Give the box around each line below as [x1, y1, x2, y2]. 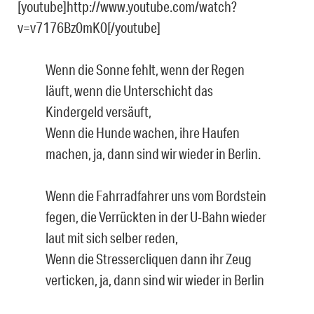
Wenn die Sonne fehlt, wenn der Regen [46, 60, 245, 78]
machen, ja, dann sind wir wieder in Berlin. [46, 144, 261, 162]
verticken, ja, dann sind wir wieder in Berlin [46, 271, 264, 288]
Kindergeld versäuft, [46, 102, 151, 120]
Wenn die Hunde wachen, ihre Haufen [46, 123, 240, 141]
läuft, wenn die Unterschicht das [46, 81, 213, 99]
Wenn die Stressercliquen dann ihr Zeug [46, 250, 252, 267]
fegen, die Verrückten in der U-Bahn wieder [46, 207, 266, 225]
